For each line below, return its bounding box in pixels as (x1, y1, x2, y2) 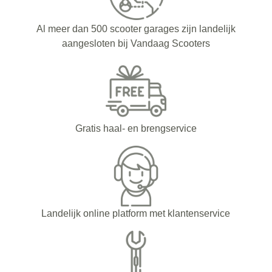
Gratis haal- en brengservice (75, 123, 197, 134)
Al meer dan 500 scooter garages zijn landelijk (36, 23, 236, 34)
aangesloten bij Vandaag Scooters (61, 38, 210, 49)
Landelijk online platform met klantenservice (41, 208, 231, 219)
